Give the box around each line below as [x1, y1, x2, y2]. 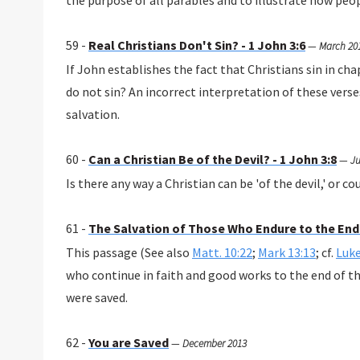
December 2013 [182, 337, 247, 351]
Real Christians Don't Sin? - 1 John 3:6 [88, 37, 305, 54]
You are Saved [88, 334, 169, 351]
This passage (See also [65, 244, 192, 261]
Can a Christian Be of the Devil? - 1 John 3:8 [88, 151, 337, 168]
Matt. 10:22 [191, 244, 252, 261]
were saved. [65, 289, 128, 306]
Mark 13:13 [257, 244, 316, 261]
